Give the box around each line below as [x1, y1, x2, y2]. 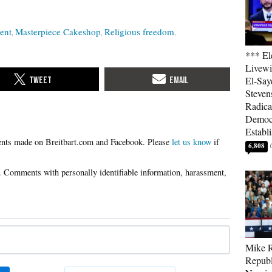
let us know [172, 135, 211, 148]
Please [148, 135, 172, 148]
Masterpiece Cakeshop [15, 25, 101, 38]
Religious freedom [104, 25, 174, 38]
